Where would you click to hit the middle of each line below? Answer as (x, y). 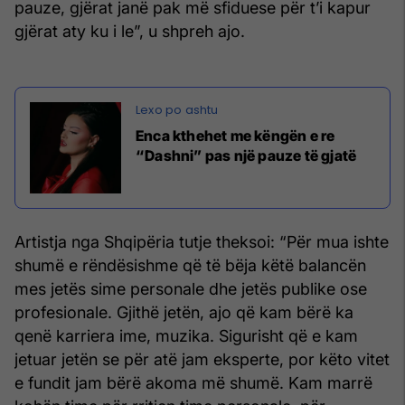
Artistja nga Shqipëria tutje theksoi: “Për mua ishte (202, 241)
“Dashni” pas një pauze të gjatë (246, 155)
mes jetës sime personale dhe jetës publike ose (191, 288)
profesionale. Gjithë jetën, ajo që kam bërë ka (184, 312)
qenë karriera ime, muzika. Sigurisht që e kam (186, 335)
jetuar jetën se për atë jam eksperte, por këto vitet (202, 359)
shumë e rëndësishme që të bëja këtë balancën (190, 265)
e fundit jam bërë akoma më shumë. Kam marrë (193, 382)
